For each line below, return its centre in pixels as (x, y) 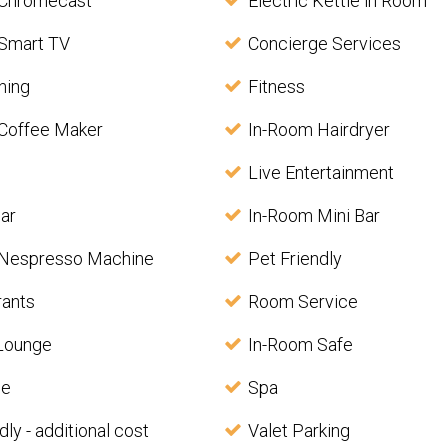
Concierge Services (324, 44)
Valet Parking (298, 431)
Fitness (276, 87)
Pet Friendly (294, 259)
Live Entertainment (320, 173)
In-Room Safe (300, 345)
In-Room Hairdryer (318, 130)
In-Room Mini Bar (313, 216)
